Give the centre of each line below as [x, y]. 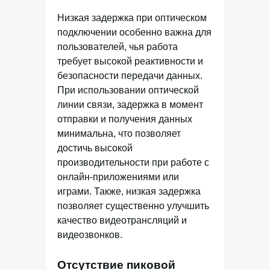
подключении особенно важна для [134, 33]
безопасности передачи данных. [130, 76]
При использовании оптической [128, 90]
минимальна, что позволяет [119, 134]
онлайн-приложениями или [118, 177]
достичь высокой [95, 148]
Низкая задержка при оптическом [132, 18]
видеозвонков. [90, 235]
